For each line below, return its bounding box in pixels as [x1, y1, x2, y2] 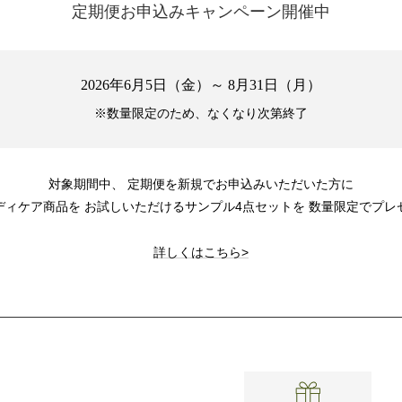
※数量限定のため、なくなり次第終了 [94, 106, 308, 121]
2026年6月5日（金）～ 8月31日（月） [81, 77, 321, 93]
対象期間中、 [48, 177, 124, 192]
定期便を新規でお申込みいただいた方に [124, 177, 354, 192]
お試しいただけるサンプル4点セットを [81, 199, 305, 214]
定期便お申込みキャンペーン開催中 [72, 3, 330, 22]
